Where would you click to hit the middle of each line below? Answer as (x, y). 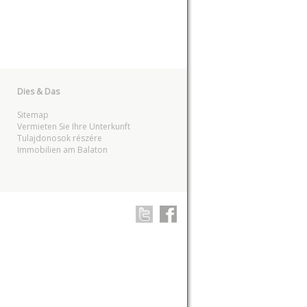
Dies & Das (38, 91)
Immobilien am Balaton (62, 150)
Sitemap (33, 115)
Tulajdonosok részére (59, 138)
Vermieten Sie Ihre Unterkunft (73, 126)
